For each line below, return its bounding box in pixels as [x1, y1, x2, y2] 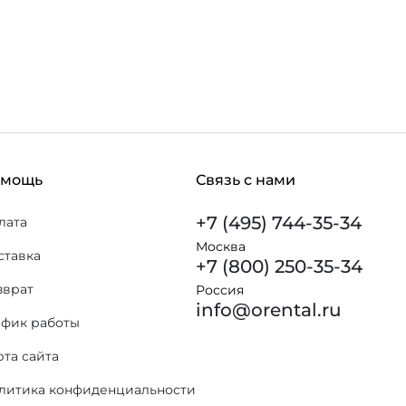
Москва [196, 238, 246, 255]
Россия [196, 282, 244, 298]
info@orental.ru [196, 299, 342, 321]
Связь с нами [196, 171, 295, 188]
